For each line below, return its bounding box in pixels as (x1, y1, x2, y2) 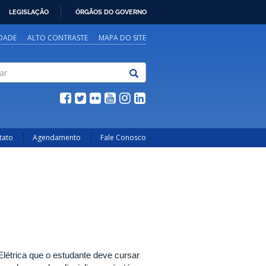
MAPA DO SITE (99, 33, 146, 43)
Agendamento (33, 132, 81, 142)
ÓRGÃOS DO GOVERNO (75, 7, 147, 16)
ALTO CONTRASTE (27, 33, 88, 43)
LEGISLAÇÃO (9, 7, 49, 16)
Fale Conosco (100, 132, 146, 142)
